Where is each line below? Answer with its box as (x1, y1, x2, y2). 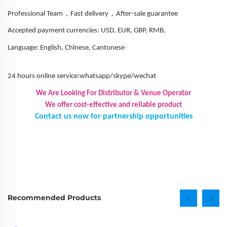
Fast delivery (70, 10, 108, 18)
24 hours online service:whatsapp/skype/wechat (8, 72, 156, 81)
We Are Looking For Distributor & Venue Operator (36, 89, 191, 97)
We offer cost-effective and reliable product (45, 101, 182, 109)
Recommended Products (8, 193, 101, 203)
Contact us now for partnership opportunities (34, 112, 193, 121)
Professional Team (8, 10, 63, 18)
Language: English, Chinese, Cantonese (8, 44, 125, 52)
